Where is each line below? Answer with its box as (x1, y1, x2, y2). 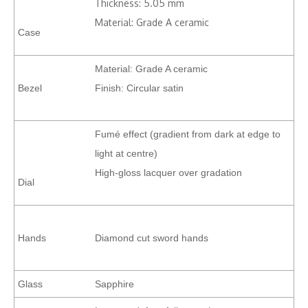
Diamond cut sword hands (95, 232, 208, 243)
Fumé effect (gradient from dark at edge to (95, 129, 280, 140)
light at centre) (95, 148, 157, 159)
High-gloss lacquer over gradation (95, 167, 242, 178)
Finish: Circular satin (95, 82, 184, 93)
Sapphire (95, 278, 134, 289)
